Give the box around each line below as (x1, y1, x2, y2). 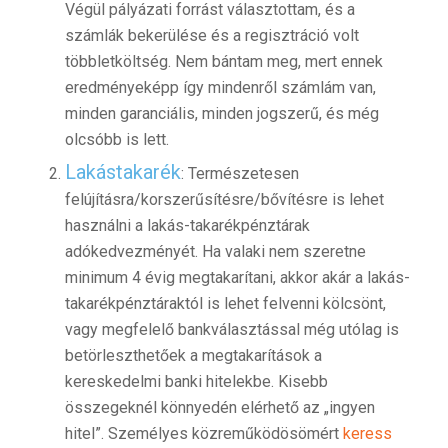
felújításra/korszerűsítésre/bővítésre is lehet (64, 189, 384, 209)
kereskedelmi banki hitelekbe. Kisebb (64, 371, 328, 391)
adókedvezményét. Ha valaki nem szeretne (64, 241, 366, 261)
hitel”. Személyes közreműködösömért (64, 423, 343, 443)
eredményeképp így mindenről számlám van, (64, 77, 376, 97)
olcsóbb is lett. (64, 129, 169, 149)
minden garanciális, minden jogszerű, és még (64, 103, 379, 123)
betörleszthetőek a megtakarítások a (64, 345, 322, 365)
